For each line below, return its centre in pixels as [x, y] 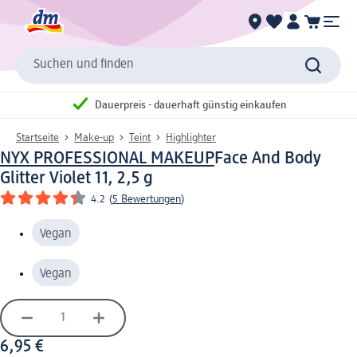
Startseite [37, 137]
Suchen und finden [84, 65]
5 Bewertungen [147, 199]
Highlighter [191, 137]
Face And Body [268, 158]
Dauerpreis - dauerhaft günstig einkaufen [191, 106]
